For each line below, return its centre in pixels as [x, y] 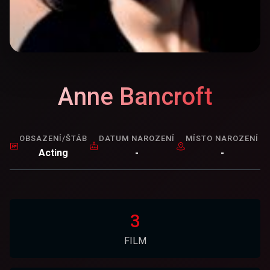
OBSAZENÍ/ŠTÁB [53, 138]
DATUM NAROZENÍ [137, 138]
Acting [53, 153]
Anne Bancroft [135, 97]
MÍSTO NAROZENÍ [222, 138]
